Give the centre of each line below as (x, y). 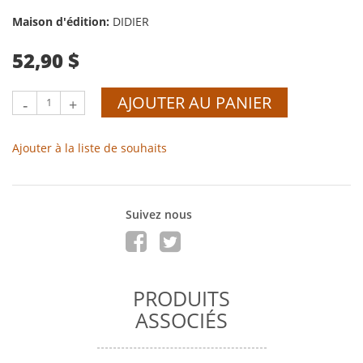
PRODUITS (181, 298)
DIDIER (131, 21)
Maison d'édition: (62, 21)
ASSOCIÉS (181, 320)
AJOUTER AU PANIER (194, 102)
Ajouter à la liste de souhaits (90, 147)
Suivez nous (159, 214)
